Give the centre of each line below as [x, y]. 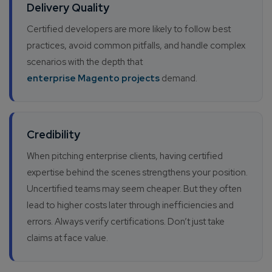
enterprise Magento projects [93, 79]
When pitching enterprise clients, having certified [125, 156]
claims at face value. [67, 238]
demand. [178, 79]
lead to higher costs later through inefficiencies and [130, 206]
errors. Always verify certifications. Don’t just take [126, 222]
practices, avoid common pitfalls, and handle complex [136, 46]
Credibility [53, 135]
